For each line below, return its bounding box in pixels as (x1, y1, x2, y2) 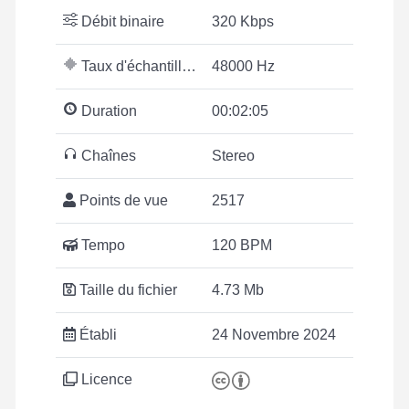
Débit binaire (78, 14, 164, 29)
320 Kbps (212, 14, 274, 29)
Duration (78, 103, 137, 119)
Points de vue (76, 193, 168, 208)
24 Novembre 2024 (212, 327, 336, 342)
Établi (76, 327, 117, 342)
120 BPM (212, 237, 272, 253)
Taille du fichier (76, 282, 177, 298)
